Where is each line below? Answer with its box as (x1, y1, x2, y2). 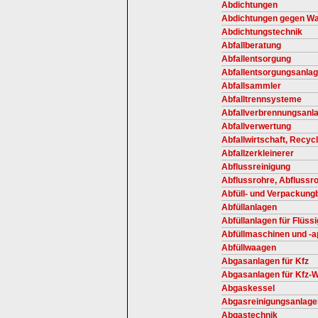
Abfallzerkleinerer (221, 148, 294, 158)
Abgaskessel (221, 283, 275, 293)
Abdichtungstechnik (221, 27, 302, 37)
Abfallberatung (221, 40, 281, 50)
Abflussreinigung (221, 162, 290, 172)
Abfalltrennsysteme (221, 94, 302, 104)
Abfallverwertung (221, 121, 291, 131)
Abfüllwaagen (221, 243, 276, 253)
